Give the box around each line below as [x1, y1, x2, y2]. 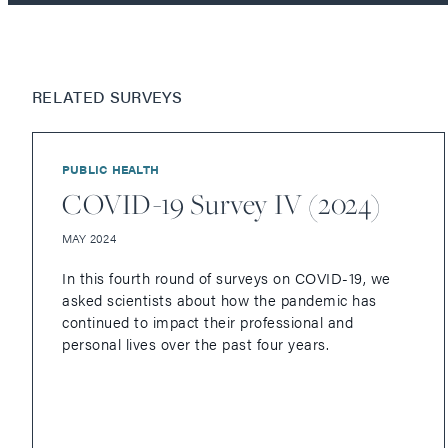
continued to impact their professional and [62, 311, 353, 333]
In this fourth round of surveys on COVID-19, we [62, 267, 391, 289]
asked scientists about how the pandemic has [62, 289, 377, 311]
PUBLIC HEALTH [62, 160, 160, 179]
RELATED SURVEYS [32, 85, 183, 109]
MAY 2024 [62, 229, 116, 248]
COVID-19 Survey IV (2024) [62, 185, 381, 223]
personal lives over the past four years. [62, 333, 329, 355]
